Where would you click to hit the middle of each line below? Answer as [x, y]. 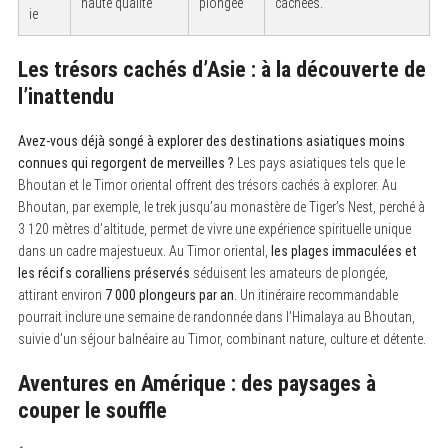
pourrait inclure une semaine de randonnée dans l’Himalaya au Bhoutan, [216, 316]
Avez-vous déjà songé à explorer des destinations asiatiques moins [211, 140]
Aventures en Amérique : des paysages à [196, 383]
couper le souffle [92, 410]
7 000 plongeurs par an [169, 294]
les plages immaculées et [343, 250]
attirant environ [61, 294]
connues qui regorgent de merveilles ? [125, 162]
